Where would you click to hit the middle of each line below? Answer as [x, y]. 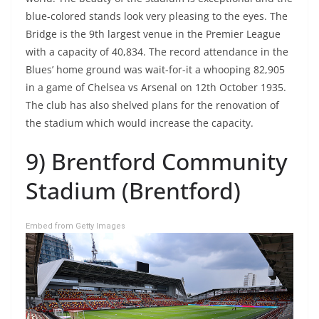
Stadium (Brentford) [133, 191]
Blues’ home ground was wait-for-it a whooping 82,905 [155, 70]
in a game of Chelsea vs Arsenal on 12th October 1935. [156, 88]
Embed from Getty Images [75, 226]
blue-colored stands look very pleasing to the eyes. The [157, 16]
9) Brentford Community [157, 162]
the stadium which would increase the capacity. [140, 123]
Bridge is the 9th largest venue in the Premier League [153, 34]
